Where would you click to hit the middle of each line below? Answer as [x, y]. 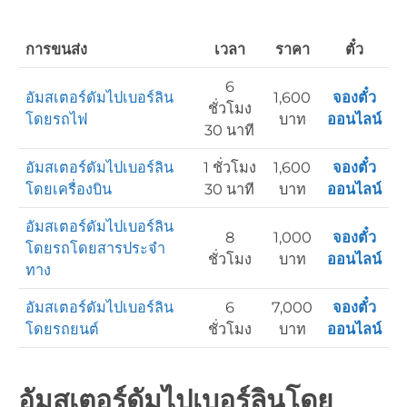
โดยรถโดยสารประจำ [95, 248]
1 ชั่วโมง [229, 167]
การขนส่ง [56, 49]
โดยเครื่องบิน [69, 189]
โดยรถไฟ [57, 119]
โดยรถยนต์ [62, 328]
